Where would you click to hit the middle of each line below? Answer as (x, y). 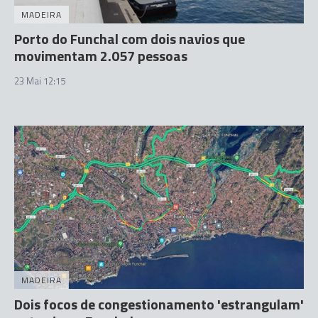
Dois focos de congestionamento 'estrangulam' (159, 304)
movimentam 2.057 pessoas (101, 56)
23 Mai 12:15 (40, 81)
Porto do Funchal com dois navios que (130, 39)
